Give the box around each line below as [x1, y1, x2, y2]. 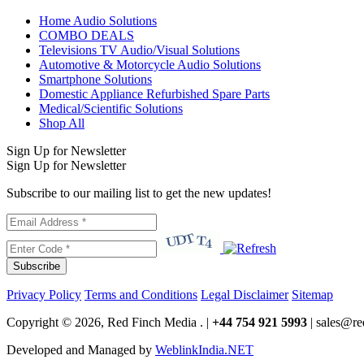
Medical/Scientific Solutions [39, 101, 183, 115]
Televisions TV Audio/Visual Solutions [39, 42, 240, 57]
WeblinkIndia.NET [155, 342, 253, 357]
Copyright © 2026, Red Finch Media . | [6, 314, 212, 329]
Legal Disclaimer [201, 287, 288, 301]
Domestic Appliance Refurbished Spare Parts [39, 86, 270, 101]
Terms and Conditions [84, 287, 197, 301]
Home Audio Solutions [39, 13, 157, 28]
